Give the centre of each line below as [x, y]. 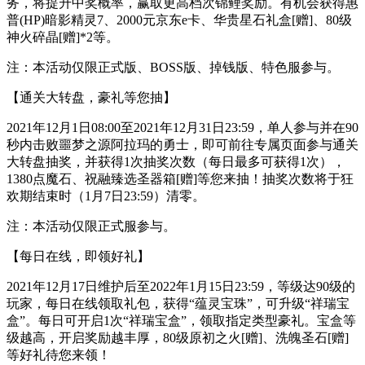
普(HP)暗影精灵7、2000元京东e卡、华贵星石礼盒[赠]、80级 [179, 20]
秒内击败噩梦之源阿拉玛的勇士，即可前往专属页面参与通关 [182, 144]
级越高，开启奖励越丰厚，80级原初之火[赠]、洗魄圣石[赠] [178, 337]
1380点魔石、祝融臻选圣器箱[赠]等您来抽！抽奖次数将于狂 [180, 178]
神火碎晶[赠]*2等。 [63, 37]
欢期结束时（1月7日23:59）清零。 [106, 196]
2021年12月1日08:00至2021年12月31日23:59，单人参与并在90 [182, 127]
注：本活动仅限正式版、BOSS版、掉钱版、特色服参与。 [173, 67]
